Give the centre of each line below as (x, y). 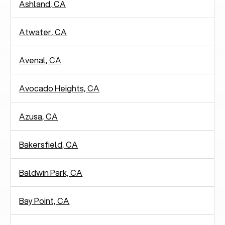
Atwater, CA (43, 32)
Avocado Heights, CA (60, 88)
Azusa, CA (39, 116)
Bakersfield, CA (49, 144)
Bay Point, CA (44, 200)
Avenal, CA (40, 60)
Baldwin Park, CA (51, 172)
